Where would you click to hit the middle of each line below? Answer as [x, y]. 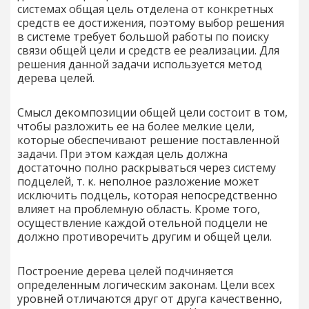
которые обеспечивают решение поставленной [148, 140]
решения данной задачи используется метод [140, 64]
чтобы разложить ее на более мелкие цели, [136, 126]
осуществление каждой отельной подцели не [142, 222]
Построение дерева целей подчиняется [125, 271]
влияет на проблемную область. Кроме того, [139, 209]
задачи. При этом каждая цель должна [122, 153]
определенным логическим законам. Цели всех [146, 285]
